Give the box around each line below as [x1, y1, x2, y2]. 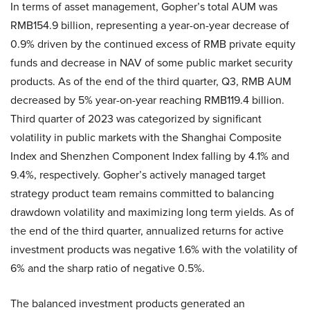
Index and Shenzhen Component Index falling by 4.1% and [10, 148, 289, 164]
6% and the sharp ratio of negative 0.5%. [10, 260, 205, 276]
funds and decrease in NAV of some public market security [10, 55, 293, 71]
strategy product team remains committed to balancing [10, 185, 274, 201]
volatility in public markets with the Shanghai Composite [10, 129, 282, 145]
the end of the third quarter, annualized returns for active [10, 223, 284, 239]
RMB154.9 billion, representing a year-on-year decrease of [10, 17, 289, 33]
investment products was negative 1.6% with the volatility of [10, 241, 298, 257]
